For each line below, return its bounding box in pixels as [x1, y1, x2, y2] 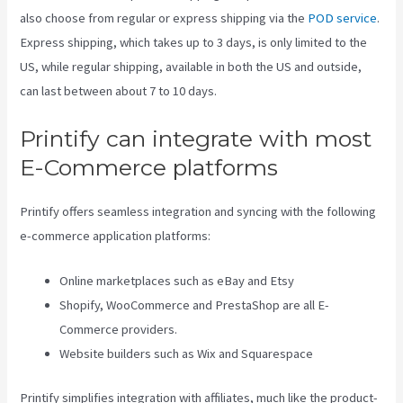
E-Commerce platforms [20, 153, 279, 181]
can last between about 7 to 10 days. [20, 82, 218, 99]
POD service [308, 9, 378, 26]
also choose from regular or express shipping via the [20, 9, 309, 26]
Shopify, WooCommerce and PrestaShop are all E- [59, 297, 330, 314]
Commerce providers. [59, 321, 178, 338]
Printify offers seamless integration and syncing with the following [20, 202, 377, 219]
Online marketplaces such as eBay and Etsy [59, 273, 295, 290]
